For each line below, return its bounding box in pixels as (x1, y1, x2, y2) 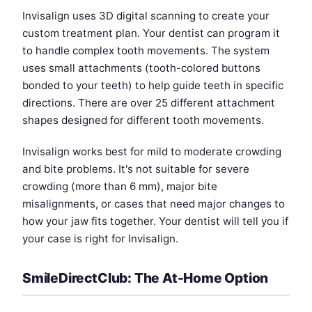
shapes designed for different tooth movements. (22, 114, 264, 127)
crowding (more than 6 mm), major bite (22, 180, 217, 194)
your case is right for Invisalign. (22, 232, 178, 246)
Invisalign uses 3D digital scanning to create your (22, 9, 270, 23)
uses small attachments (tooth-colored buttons (22, 61, 260, 75)
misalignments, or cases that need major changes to (22, 197, 285, 211)
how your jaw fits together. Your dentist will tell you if (22, 214, 288, 228)
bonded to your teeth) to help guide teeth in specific (22, 79, 283, 93)
